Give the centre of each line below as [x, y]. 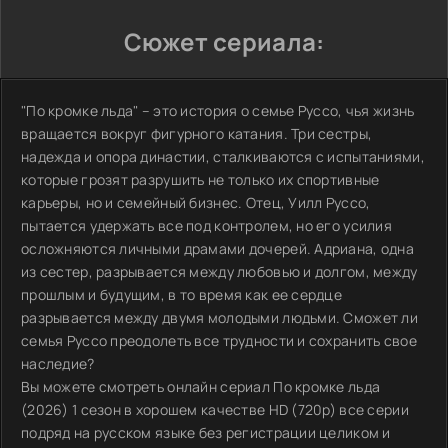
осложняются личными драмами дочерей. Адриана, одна [217, 248]
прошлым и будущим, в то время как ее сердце [182, 294]
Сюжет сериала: [224, 41]
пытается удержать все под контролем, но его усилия [206, 225]
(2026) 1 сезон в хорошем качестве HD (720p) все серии [215, 409]
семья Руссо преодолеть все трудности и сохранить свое [219, 340]
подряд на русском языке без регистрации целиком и [206, 432]
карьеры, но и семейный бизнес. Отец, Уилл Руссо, [196, 202]
